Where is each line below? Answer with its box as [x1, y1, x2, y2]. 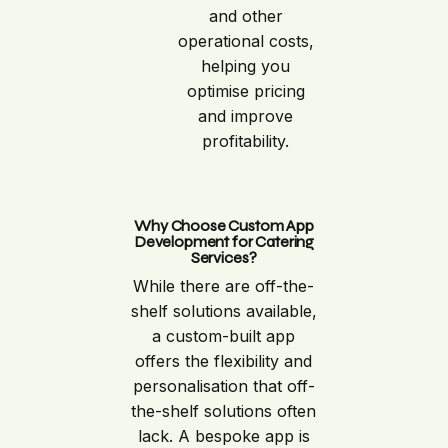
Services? [190, 248, 258, 268]
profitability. [202, 131, 290, 152]
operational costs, [177, 31, 314, 52]
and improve [198, 106, 294, 127]
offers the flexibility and [135, 351, 313, 372]
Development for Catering [133, 232, 315, 252]
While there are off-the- [133, 276, 315, 297]
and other [208, 6, 283, 27]
